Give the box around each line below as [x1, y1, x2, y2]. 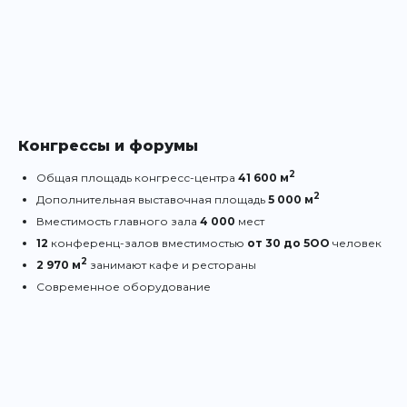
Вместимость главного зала [36, 214, 200, 229]
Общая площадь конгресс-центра [36, 171, 238, 185]
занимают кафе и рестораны [90, 258, 256, 273]
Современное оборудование [36, 280, 211, 294]
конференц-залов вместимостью [48, 236, 247, 251]
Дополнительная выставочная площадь [36, 193, 268, 207]
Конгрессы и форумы [18, 137, 198, 155]
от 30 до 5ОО [247, 236, 330, 251]
